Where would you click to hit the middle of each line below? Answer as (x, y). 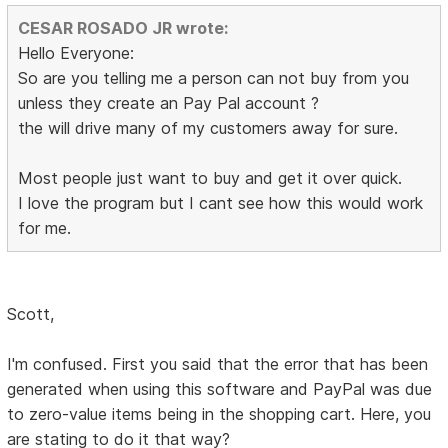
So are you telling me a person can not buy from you (214, 77)
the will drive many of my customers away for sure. (208, 127)
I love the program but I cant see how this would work (221, 202)
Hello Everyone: (76, 52)
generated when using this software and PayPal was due (220, 388)
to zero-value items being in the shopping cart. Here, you (219, 413)
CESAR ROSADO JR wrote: (123, 27)
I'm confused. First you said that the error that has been (218, 363)
